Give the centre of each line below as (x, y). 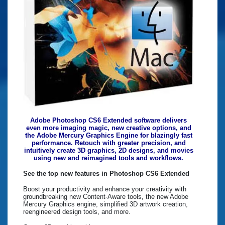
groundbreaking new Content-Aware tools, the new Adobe (106, 197)
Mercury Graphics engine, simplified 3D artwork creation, (105, 204)
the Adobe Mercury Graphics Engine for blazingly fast (108, 136)
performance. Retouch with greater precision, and (108, 143)
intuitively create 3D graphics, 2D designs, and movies (108, 151)
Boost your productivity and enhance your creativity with (105, 189)
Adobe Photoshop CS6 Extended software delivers (108, 121)
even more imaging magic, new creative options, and (108, 128)
